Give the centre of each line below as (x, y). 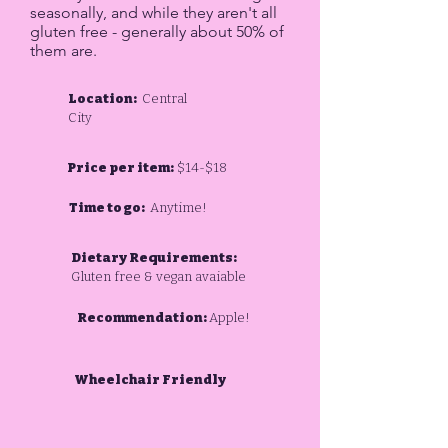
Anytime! (177, 207)
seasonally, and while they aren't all (153, 12)
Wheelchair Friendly (150, 379)
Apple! (229, 317)
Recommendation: (143, 317)
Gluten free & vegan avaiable (158, 276)
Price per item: (120, 167)
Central (163, 98)
